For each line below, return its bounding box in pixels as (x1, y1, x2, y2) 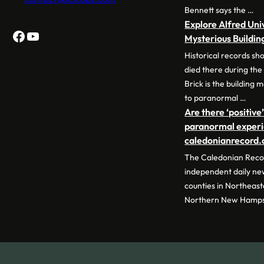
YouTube (25, 27, 78, 45)
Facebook (11, 27, 74, 45)
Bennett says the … (184, 4, 255, 15)
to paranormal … (184, 92, 247, 103)
